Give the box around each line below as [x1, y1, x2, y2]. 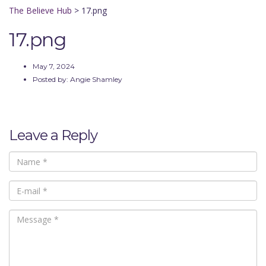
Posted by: [33, 75, 70, 84]
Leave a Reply [9, 126, 97, 144]
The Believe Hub [9, 5, 72, 16]
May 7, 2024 [33, 62, 75, 71]
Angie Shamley [70, 75, 122, 84]
